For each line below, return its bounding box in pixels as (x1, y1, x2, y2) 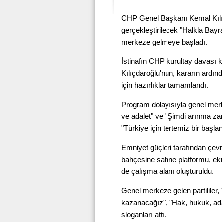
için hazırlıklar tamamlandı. (121, 81, 208, 89)
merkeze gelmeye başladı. (121, 38, 207, 46)
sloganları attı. (121, 210, 166, 219)
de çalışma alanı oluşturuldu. (121, 167, 214, 175)
